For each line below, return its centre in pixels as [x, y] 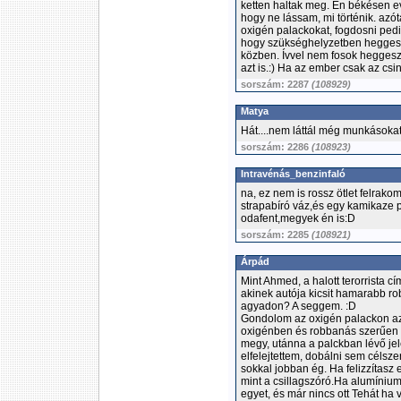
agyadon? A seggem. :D [299, 306]
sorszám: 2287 [276, 84]
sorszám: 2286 [276, 147]
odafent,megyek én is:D [298, 218]
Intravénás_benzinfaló [293, 174]
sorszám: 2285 [276, 235]
